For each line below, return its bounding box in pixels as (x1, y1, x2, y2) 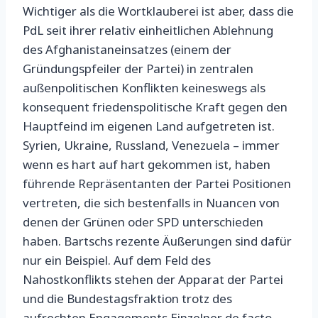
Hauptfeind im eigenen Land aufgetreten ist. (23, 118, 275, 135)
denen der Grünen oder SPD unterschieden (23, 214, 263, 231)
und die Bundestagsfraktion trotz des (23, 290, 232, 307)
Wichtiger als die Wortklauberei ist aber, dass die (23, 3, 294, 20)
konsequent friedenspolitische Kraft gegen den (23, 99, 287, 116)
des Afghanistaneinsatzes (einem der (23, 41, 231, 58)
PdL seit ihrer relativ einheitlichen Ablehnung (23, 22, 273, 39)
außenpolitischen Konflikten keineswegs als (23, 79, 265, 97)
